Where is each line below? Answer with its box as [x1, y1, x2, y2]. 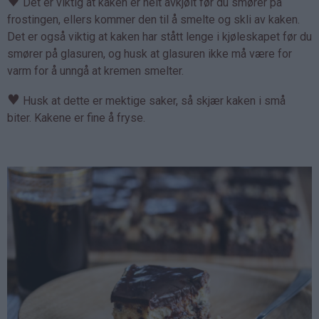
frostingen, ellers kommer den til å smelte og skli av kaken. [7, 13, 300, 27]
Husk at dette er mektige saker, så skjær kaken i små [20, 94, 286, 108]
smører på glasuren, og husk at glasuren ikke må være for [7, 47, 292, 61]
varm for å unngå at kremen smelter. [7, 64, 187, 78]
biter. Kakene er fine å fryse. [7, 111, 145, 125]
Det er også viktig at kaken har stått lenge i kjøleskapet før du [7, 30, 312, 44]
